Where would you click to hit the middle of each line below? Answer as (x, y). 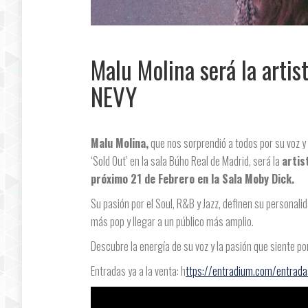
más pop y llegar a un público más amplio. (172, 221)
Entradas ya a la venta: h (138, 271)
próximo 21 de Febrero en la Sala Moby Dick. (192, 178)
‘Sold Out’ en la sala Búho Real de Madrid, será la (186, 161)
